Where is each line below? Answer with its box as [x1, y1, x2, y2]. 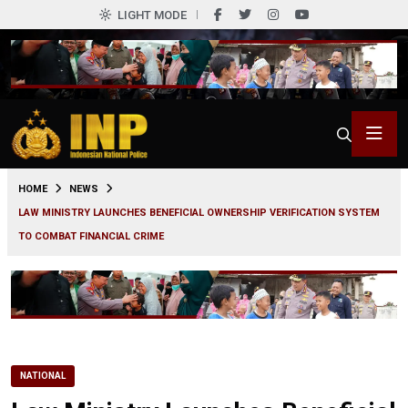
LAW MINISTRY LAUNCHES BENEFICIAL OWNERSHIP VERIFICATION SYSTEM [18, 206, 380, 219]
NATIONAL [20, 370, 66, 381]
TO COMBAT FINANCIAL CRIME [18, 229, 164, 242]
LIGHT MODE [117, 8, 187, 22]
